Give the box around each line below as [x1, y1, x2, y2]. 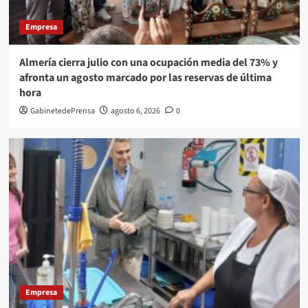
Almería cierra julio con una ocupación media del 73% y [19, 55, 278, 71]
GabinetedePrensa [30, 105, 95, 118]
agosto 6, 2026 [110, 105, 160, 118]
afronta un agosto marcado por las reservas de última [19, 70, 272, 86]
